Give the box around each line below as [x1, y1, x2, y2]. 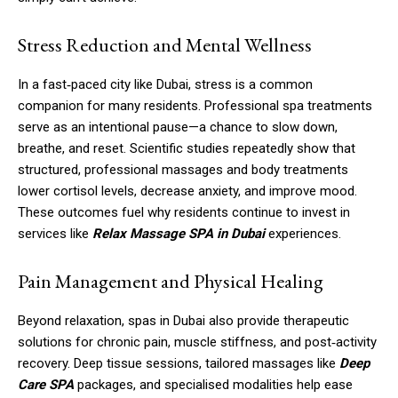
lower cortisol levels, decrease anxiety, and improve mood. [18, 182, 357, 199]
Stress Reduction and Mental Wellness [18, 31, 312, 58]
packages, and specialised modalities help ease [74, 376, 353, 393]
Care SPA [18, 376, 74, 393]
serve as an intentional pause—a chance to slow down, [18, 118, 338, 135]
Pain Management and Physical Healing [18, 267, 323, 294]
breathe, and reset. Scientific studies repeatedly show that [18, 139, 355, 156]
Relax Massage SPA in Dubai [92, 225, 265, 242]
